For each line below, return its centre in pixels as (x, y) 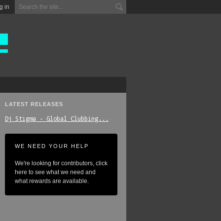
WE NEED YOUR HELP (52, 146)
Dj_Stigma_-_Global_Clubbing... (57, 118)
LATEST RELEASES (34, 104)
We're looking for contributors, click (61, 163)
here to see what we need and (55, 172)
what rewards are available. (52, 181)
